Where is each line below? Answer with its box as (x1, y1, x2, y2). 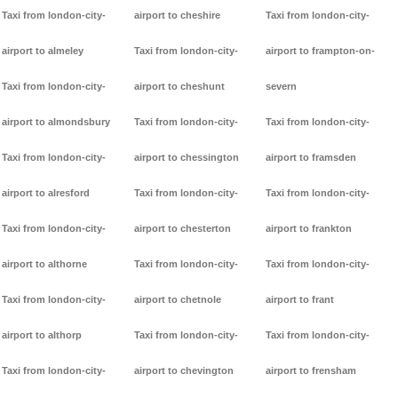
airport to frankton (266, 223, 353, 235)
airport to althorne (2, 259, 87, 270)
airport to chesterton (133, 223, 231, 235)
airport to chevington (133, 365, 234, 377)
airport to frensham (266, 365, 357, 377)
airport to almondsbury (2, 116, 110, 128)
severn (266, 81, 298, 92)
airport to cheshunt (133, 81, 225, 92)
